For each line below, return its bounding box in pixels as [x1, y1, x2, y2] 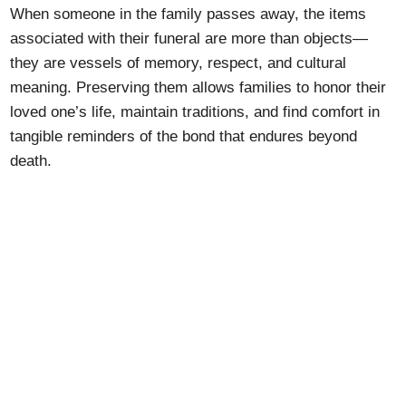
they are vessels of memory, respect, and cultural [10, 54, 347, 72]
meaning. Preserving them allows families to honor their [10, 79, 387, 96]
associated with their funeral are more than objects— [10, 30, 369, 47]
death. [10, 152, 53, 169]
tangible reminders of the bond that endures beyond [10, 128, 358, 145]
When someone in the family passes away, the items [10, 5, 367, 23]
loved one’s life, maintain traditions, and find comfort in [10, 103, 381, 121]
